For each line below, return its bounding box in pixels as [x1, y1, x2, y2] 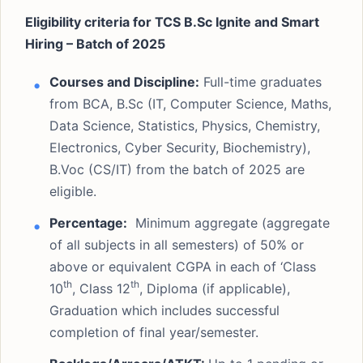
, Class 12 [72, 280, 130, 297]
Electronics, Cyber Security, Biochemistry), [49, 139, 310, 156]
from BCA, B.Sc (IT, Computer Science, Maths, [49, 96, 331, 112]
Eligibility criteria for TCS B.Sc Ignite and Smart [25, 14, 319, 30]
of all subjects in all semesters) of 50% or [49, 237, 304, 253]
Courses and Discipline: [49, 74, 199, 90]
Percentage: [49, 215, 127, 231]
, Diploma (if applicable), [139, 280, 290, 297]
